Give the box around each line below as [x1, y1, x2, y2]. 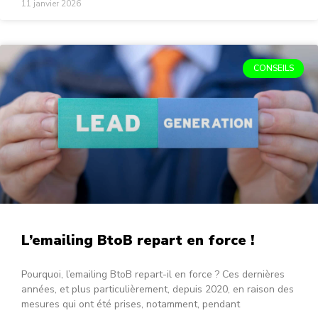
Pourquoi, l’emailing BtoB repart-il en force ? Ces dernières [21, 268, 285, 282]
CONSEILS [253, 62, 294, 75]
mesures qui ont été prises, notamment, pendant [21, 297, 240, 312]
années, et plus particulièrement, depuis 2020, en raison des [21, 283, 294, 297]
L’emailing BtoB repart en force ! [21, 231, 254, 251]
